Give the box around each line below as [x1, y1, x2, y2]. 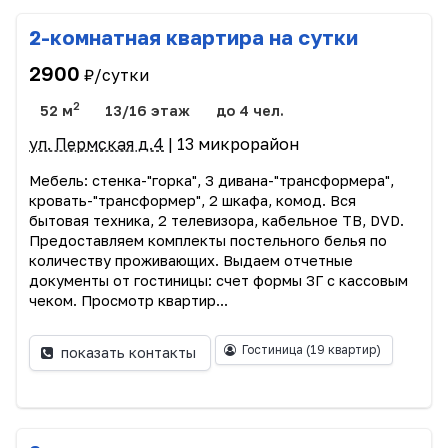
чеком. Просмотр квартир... [29, 291, 228, 309]
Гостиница [241, 341, 306, 357]
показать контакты [61, 344, 197, 362]
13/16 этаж [105, 102, 191, 120]
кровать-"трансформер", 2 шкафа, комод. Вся [29, 191, 356, 209]
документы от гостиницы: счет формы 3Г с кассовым [29, 271, 408, 289]
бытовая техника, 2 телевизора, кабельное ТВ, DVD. [29, 211, 404, 229]
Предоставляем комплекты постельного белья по [29, 231, 387, 249]
